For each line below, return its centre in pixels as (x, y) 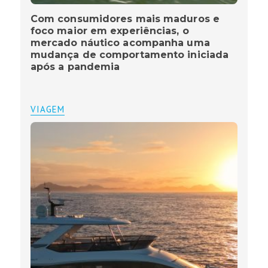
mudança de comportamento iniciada (130, 55)
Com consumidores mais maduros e (125, 19)
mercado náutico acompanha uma (120, 43)
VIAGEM (47, 109)
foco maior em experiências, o (109, 31)
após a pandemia (75, 67)
